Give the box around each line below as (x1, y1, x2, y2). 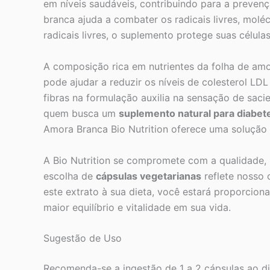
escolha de (43, 169, 96, 182)
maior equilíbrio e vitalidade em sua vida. (43, 201, 231, 213)
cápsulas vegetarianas (96, 169, 201, 182)
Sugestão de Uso (43, 232, 122, 245)
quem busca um (43, 107, 119, 119)
